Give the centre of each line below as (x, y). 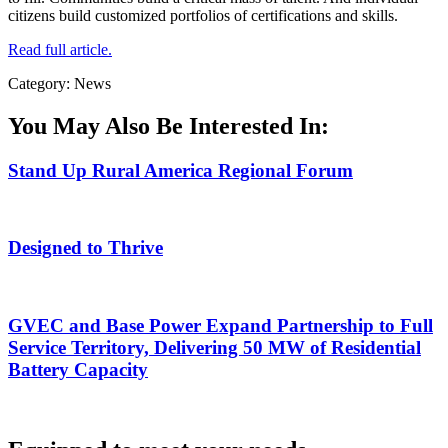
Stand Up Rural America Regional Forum (180, 170)
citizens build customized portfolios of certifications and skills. (203, 15)
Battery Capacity (78, 369)
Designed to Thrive (85, 248)
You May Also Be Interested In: (168, 125)
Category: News (59, 83)
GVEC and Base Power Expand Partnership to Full (220, 325)
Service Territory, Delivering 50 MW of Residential (214, 347)
